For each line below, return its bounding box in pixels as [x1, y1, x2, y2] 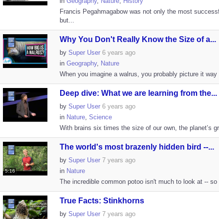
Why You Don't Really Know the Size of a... [59, 35, 216, 44]
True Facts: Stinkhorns [59, 197, 144, 205]
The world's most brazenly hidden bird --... [59, 143, 214, 151]
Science [88, 113, 112, 121]
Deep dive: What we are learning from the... [59, 89, 217, 97]
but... [59, 17, 74, 24]
